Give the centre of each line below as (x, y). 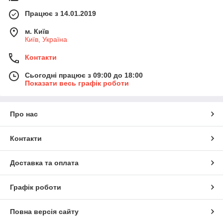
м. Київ (37, 32)
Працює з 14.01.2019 (60, 14)
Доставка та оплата (44, 163)
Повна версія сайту (44, 212)
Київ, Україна (46, 40)
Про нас (24, 114)
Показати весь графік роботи (77, 83)
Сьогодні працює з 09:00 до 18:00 (84, 75)
